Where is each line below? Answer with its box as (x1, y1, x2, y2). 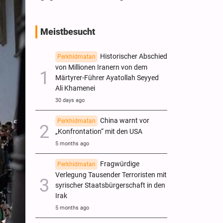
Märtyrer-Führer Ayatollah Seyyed (55, 73, 159, 82)
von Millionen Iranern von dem (55, 63, 147, 72)
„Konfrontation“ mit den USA (55, 127, 142, 136)
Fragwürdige (100, 159, 139, 168)
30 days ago (55, 97, 85, 104)
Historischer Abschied (100, 52, 167, 61)
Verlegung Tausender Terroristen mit (55, 170, 167, 179)
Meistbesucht (40, 26, 95, 37)
